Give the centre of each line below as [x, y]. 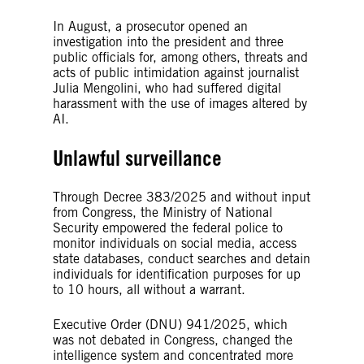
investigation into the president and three [168, 41]
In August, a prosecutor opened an [150, 26]
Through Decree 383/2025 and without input [182, 197]
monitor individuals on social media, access [175, 243]
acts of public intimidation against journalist [176, 72]
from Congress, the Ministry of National [162, 212]
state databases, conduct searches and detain [182, 258]
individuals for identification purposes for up [177, 274]
